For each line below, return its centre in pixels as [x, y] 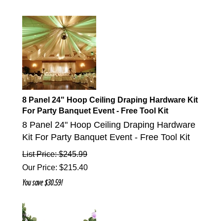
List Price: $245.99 [55, 154]
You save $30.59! [42, 183]
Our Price [39, 168]
